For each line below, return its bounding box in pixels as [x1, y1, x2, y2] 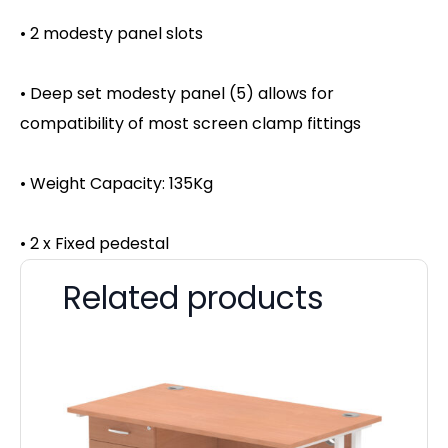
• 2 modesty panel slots [20, 21, 203, 45]
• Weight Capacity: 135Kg [20, 171, 213, 195]
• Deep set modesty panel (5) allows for [20, 81, 334, 105]
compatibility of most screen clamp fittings [20, 111, 361, 135]
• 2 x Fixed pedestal [20, 231, 169, 255]
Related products [63, 275, 324, 320]
